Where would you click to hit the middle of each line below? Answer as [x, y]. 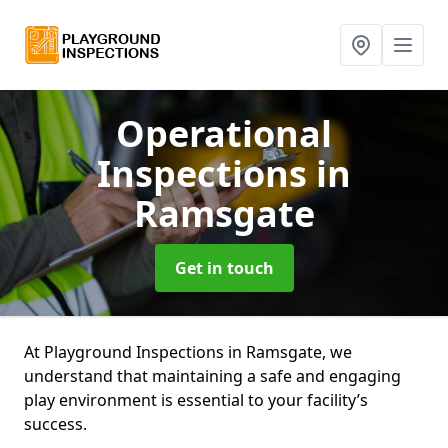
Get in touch [224, 268]
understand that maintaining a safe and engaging [212, 376]
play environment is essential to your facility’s [196, 400]
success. [57, 424]
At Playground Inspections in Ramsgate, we [188, 352]
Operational [224, 133]
